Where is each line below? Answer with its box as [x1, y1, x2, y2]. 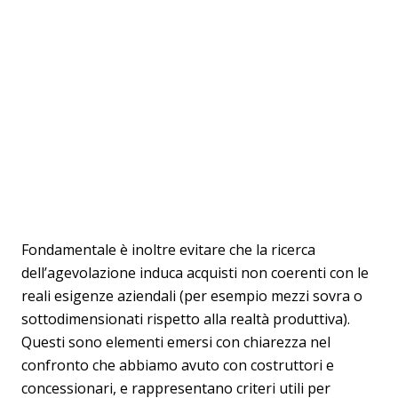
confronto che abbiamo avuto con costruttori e [21, 355, 334, 375]
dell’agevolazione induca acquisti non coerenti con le [21, 263, 369, 283]
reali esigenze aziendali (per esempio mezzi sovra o [21, 286, 362, 306]
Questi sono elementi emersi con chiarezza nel [21, 332, 330, 352]
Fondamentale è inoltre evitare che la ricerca [21, 240, 315, 259]
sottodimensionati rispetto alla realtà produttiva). [21, 309, 350, 329]
